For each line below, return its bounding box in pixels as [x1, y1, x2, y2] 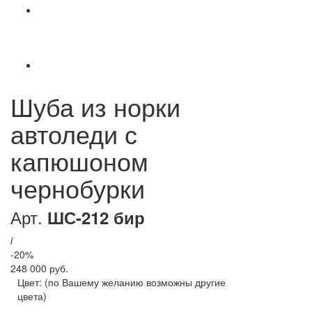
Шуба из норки [10, 88, 180, 125]
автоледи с [10, 116, 137, 152]
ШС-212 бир [47, 205, 145, 230]
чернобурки [10, 170, 145, 206]
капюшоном [10, 143, 148, 179]
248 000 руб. [10, 261, 68, 276]
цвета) [17, 289, 47, 304]
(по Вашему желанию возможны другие [45, 275, 226, 290]
